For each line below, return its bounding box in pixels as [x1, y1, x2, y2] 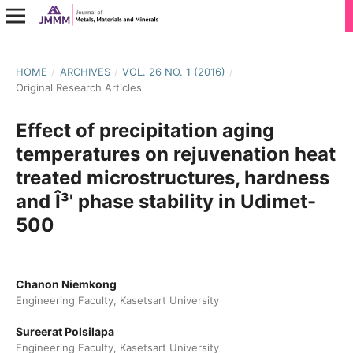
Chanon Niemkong [15, 277, 117, 291]
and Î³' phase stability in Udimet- [15, 189, 316, 213]
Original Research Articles [15, 80, 142, 94]
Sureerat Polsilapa [15, 325, 114, 338]
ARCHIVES [59, 65, 110, 78]
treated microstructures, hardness [15, 165, 329, 189]
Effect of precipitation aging [15, 118, 274, 142]
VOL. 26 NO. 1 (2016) [122, 65, 226, 78]
